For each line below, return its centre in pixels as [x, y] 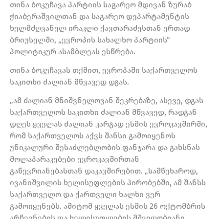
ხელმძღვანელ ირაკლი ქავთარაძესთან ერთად [100, 28]
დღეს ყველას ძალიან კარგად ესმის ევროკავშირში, [109, 124]
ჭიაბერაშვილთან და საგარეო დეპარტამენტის [99, 16]
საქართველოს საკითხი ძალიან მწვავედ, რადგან [103, 112]
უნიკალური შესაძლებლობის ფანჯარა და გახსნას [105, 148]
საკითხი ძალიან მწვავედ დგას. [69, 82]
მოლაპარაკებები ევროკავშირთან [75, 159]
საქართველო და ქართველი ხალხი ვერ [85, 195]
